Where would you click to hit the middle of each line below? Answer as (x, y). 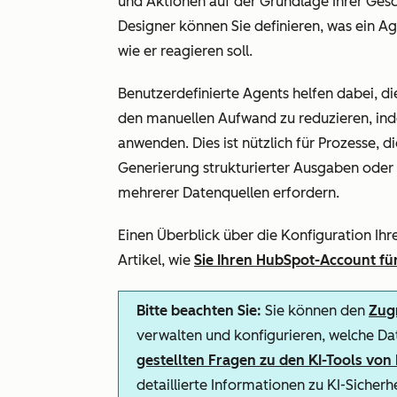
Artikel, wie (156, 260)
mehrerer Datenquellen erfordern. (229, 193)
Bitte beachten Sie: (199, 311)
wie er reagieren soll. (185, 51)
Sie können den (315, 311)
